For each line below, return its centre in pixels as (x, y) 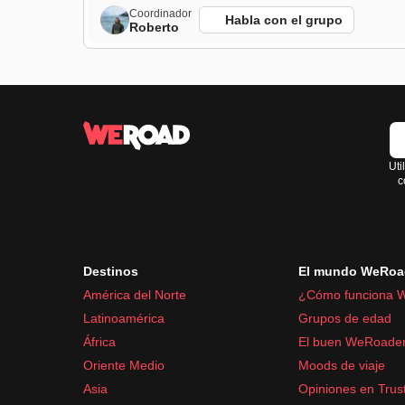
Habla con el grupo (284, 20)
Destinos (111, 271)
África (99, 341)
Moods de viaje (342, 365)
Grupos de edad (345, 318)
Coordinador (160, 14)
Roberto (154, 27)
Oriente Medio (124, 365)
